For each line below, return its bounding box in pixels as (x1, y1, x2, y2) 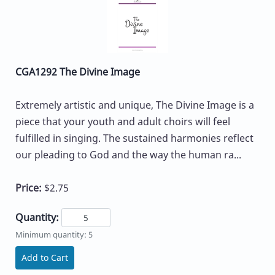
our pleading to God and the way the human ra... (15, 147, 241, 161)
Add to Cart (21, 251, 68, 263)
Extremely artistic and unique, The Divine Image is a (15, 98, 254, 112)
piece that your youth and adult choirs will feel (15, 114, 230, 128)
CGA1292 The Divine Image (15, 64, 140, 79)
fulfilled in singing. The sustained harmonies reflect (15, 131, 254, 145)
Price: (15, 180, 44, 195)
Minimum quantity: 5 (15, 228, 93, 240)
